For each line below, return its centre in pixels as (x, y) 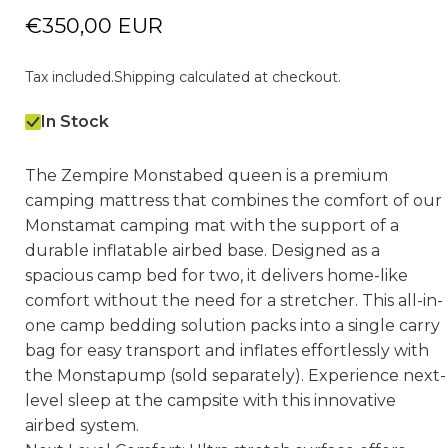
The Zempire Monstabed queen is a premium (207, 175)
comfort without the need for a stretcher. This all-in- (234, 300)
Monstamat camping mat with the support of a (212, 225)
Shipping (145, 77)
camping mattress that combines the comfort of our (234, 200)
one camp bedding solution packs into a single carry (233, 325)
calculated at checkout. (258, 77)
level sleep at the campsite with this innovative (211, 400)
